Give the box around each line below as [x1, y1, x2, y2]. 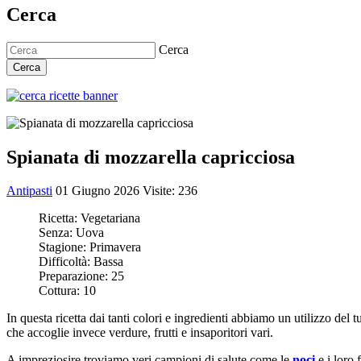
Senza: [39, 226, 76, 240]
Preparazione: [39, 269, 111, 284]
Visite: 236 [143, 184, 197, 198]
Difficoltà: [39, 255, 93, 269]
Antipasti [6, 184, 52, 198]
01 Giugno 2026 [56, 184, 143, 198]
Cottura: [39, 284, 83, 298]
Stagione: [39, 240, 89, 255]
